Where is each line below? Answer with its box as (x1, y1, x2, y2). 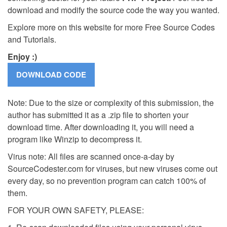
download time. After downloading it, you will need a (8, 121, 194, 133)
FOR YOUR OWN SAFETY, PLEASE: (8, 204, 144, 216)
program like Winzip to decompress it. (8, 133, 142, 145)
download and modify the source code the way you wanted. (8, 4, 219, 16)
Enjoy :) (8, 50, 37, 62)
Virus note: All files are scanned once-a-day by (8, 150, 174, 162)
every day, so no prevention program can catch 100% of (8, 174, 206, 186)
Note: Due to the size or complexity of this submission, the (8, 96, 214, 108)
